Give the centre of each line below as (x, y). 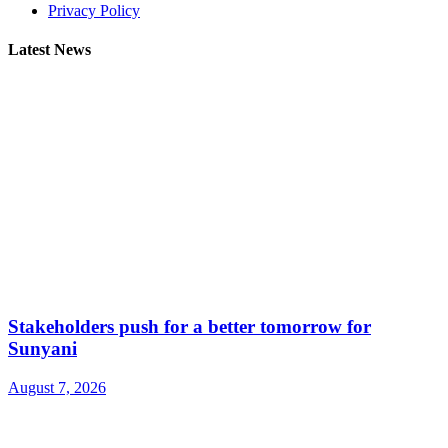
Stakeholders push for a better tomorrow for (189, 327)
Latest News (49, 50)
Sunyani (42, 349)
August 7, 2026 (57, 387)
